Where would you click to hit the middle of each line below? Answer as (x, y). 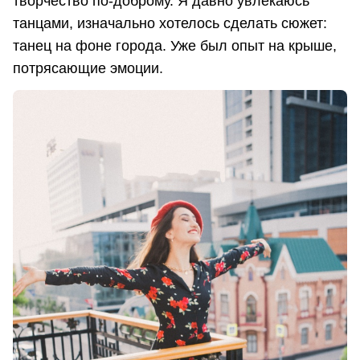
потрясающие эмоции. (88, 68)
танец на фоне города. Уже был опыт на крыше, (175, 45)
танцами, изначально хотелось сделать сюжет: (170, 23)
